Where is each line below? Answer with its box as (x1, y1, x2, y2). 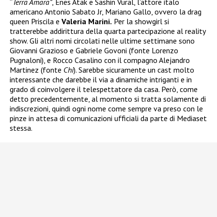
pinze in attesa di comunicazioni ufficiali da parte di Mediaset (10, 113, 207, 124)
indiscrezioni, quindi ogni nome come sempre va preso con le (10, 104, 203, 114)
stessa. (10, 123, 32, 133)
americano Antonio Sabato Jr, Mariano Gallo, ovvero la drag (10, 7, 201, 17)
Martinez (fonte (10, 65, 63, 75)
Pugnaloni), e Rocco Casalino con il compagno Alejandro (10, 55, 190, 65)
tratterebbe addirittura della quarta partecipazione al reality (10, 26, 205, 36)
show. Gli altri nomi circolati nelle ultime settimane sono (10, 36, 195, 46)
